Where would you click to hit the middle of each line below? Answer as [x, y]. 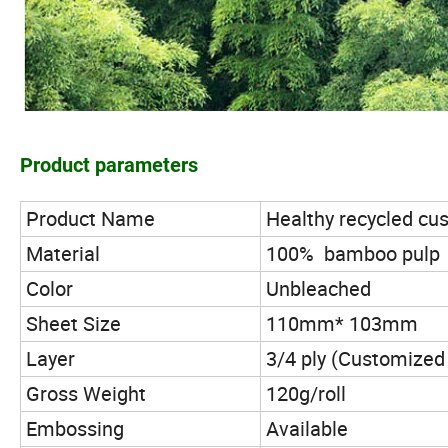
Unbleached [318, 289]
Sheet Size [76, 324]
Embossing [75, 429]
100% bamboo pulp [355, 254]
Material [63, 254]
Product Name [90, 219]
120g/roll [306, 394]
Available [307, 429]
